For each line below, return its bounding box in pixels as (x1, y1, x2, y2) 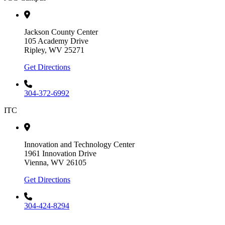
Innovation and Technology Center (24, 140, 135, 149)
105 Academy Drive (24, 37, 88, 46)
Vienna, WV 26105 (24, 158, 86, 167)
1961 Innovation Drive (24, 149, 96, 158)
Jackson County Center (24, 28, 98, 37)
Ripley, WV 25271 (24, 46, 84, 55)
